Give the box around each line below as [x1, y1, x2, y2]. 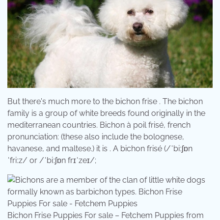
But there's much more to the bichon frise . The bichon [7, 97, 203, 106]
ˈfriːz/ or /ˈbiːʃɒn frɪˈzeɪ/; [7, 156, 96, 165]
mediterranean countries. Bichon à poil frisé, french [7, 120, 191, 130]
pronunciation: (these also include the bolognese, [7, 132, 184, 141]
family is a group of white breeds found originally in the [7, 109, 205, 118]
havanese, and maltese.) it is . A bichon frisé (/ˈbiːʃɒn [7, 144, 192, 153]
